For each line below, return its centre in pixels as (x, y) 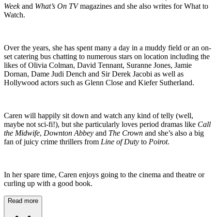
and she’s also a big (173, 133)
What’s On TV (57, 6)
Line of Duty (120, 141)
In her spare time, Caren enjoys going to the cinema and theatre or (104, 174)
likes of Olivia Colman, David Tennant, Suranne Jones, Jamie (98, 65)
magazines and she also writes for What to (144, 6)
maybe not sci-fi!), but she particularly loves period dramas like (101, 124)
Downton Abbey (69, 133)
